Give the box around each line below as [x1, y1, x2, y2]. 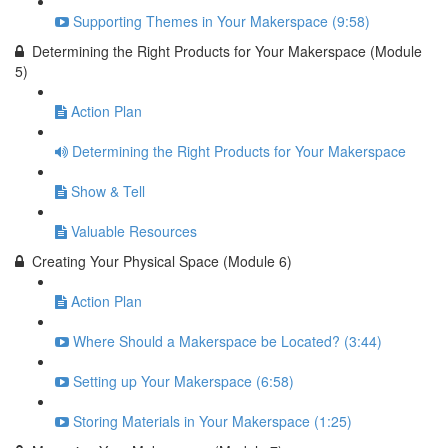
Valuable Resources [71, 221, 197, 241]
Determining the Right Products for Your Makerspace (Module [32, 41, 422, 61]
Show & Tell [71, 181, 145, 201]
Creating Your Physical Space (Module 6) [32, 251, 292, 271]
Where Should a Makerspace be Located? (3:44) [73, 331, 382, 351]
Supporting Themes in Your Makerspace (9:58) [73, 11, 370, 31]
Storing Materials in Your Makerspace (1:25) [73, 411, 352, 431]
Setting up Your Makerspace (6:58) [73, 371, 294, 391]
